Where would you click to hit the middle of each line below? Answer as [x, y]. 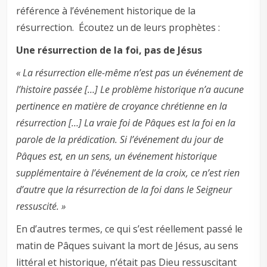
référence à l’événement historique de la [106, 11]
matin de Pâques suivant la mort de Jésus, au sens [128, 246]
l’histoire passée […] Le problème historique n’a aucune [130, 90]
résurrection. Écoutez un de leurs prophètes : [118, 28]
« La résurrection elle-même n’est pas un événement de [130, 73]
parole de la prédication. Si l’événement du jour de [120, 140]
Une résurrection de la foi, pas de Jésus [109, 50]
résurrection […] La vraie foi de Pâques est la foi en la [126, 123]
